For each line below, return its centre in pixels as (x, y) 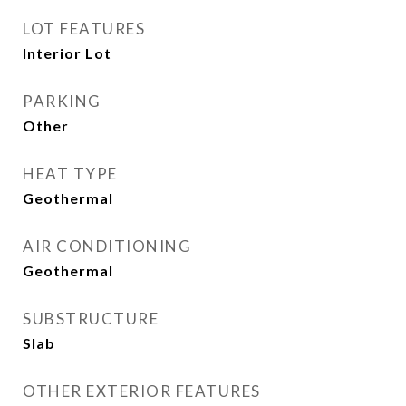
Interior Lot (67, 53)
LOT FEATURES (84, 29)
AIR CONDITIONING (107, 246)
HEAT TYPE (70, 174)
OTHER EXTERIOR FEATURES (142, 391)
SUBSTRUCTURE (91, 319)
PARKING (62, 101)
